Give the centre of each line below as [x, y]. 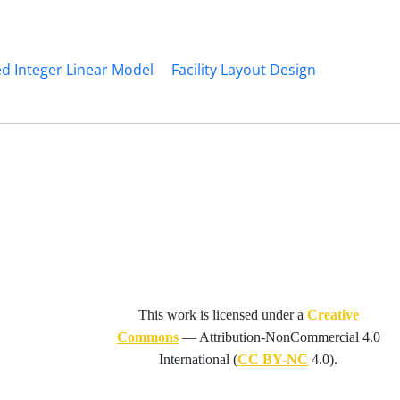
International [196, 359]
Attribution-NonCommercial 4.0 [289, 337]
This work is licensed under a [222, 314]
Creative [333, 314]
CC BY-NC [273, 359]
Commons [147, 337]
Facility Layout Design [244, 69]
